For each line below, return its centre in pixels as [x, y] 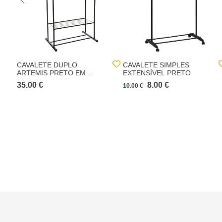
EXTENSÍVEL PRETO [157, 73]
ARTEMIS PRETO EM [51, 73]
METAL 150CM [41, 81]
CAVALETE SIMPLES [156, 65]
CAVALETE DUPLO [47, 65]
